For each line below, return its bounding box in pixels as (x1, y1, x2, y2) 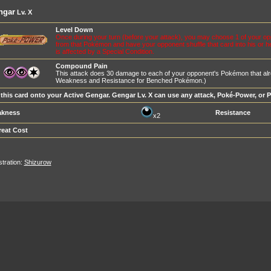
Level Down (55, 26, 93, 33)
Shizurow (24, 158, 51, 166)
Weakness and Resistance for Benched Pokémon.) (55, 77, 206, 84)
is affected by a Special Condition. (55, 48, 154, 55)
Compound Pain (55, 62, 108, 70)
